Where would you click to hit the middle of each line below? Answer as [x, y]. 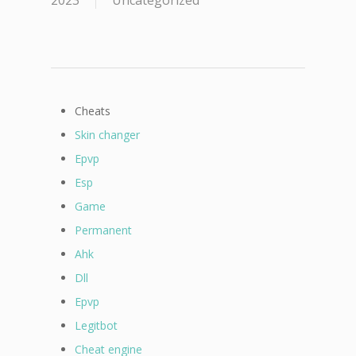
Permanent [103, 230]
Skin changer [107, 135]
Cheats [93, 111]
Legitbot [96, 325]
